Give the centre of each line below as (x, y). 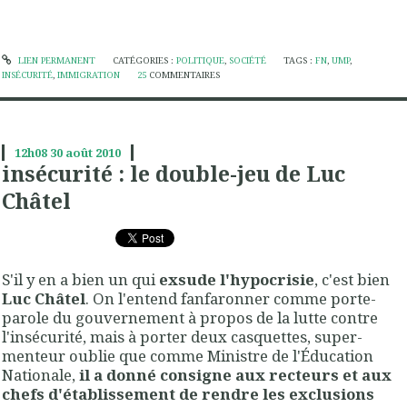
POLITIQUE (200, 61)
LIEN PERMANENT (55, 61)
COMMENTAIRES (185, 75)
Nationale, (40, 374)
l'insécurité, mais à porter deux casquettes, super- (182, 336)
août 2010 (93, 153)
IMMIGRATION (89, 75)
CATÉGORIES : (144, 61)
